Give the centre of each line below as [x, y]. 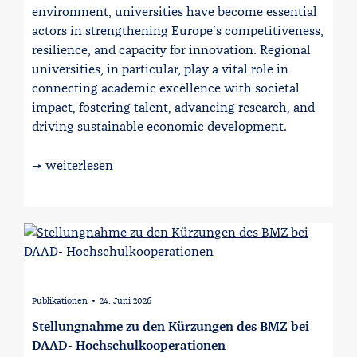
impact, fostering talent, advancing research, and [173, 108]
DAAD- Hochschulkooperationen [129, 345]
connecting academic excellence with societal [166, 89]
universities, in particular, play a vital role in [160, 70]
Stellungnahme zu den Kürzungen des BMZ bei [171, 326]
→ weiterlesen [73, 165]
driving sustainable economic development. [159, 127]
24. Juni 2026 [126, 300]
